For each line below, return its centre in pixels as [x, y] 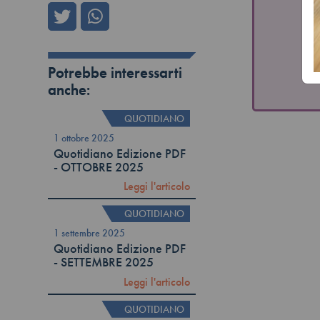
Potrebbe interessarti [115, 72]
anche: [69, 90]
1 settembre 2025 [90, 233]
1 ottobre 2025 [84, 137]
